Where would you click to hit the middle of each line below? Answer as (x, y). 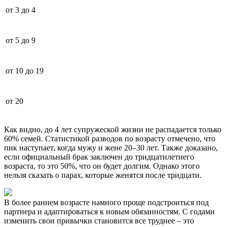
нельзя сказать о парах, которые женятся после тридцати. (103, 175)
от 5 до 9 (21, 40)
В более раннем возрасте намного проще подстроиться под (106, 202)
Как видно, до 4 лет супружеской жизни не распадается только (113, 129)
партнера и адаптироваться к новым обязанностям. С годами (109, 211)
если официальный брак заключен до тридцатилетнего (99, 157)
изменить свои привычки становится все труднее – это (99, 220)
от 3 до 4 (21, 10)
